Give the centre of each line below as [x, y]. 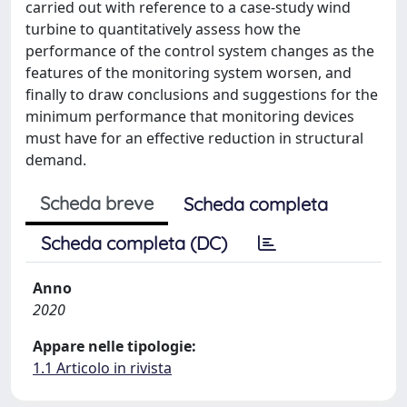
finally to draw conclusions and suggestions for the [202, 94]
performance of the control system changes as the [200, 50]
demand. [56, 159]
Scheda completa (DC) [134, 243]
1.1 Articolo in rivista [102, 367]
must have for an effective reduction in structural [194, 138]
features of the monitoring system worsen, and [189, 72]
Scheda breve [97, 203]
